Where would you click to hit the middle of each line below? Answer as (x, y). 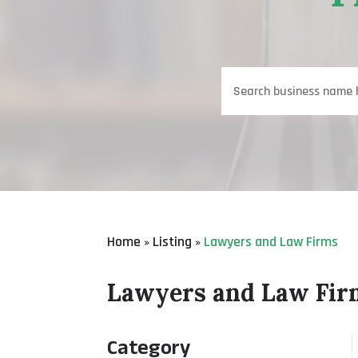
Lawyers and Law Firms (271, 241)
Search (239, 77)
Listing (173, 241)
